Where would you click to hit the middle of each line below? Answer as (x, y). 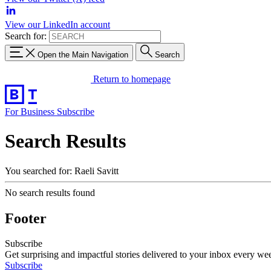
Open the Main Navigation (83, 54)
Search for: (26, 36)
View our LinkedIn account (57, 24)
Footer (26, 218)
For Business (31, 111)
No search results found (50, 192)
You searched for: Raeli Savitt (62, 171)
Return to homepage (132, 79)
